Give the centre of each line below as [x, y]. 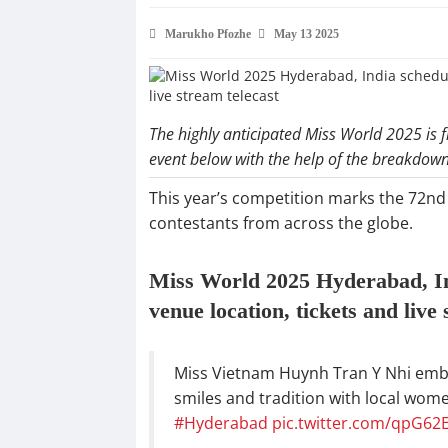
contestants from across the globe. [280, 222]
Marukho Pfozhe [207, 33]
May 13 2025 [306, 33]
